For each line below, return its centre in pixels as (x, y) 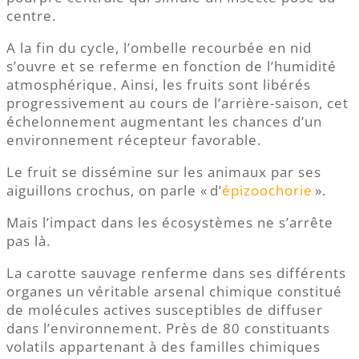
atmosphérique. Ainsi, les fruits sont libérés (159, 85)
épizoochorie (267, 191)
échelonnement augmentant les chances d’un (164, 122)
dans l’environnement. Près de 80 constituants (168, 329)
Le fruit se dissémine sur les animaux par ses (164, 172)
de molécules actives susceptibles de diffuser (165, 310)
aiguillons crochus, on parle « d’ (114, 191)
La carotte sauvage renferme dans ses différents (176, 273)
